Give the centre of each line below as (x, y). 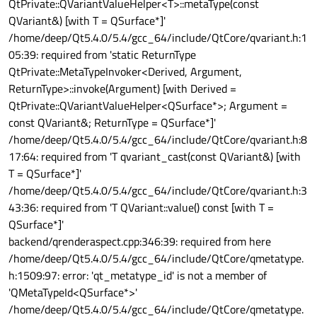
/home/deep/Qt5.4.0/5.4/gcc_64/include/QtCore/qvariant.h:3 (158, 191)
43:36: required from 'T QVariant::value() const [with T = (141, 208)
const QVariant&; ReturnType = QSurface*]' (112, 123)
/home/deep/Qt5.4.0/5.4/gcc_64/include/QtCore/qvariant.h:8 (158, 140)
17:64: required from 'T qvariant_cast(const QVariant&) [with (155, 157)
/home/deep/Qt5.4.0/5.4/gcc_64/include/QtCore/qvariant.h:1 (158, 38)
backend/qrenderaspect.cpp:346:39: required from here (140, 242)
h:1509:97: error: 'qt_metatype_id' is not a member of (138, 276)
